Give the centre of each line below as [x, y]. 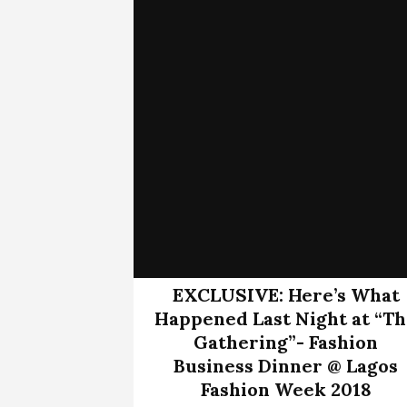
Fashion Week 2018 [286, 389]
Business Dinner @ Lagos [286, 365]
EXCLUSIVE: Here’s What [286, 294]
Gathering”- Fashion [286, 342]
